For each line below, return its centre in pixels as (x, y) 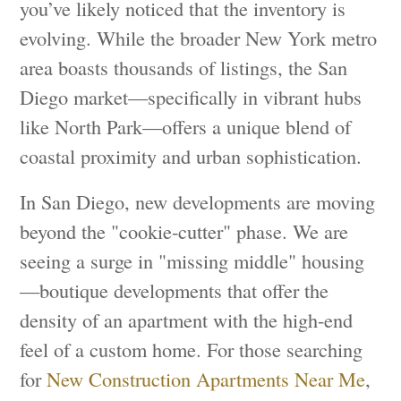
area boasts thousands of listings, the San (184, 67)
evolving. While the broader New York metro (199, 37)
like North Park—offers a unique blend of (186, 126)
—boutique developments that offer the (175, 290)
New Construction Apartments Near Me (206, 378)
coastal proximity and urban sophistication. (191, 155)
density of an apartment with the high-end (187, 319)
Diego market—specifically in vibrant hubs (191, 96)
